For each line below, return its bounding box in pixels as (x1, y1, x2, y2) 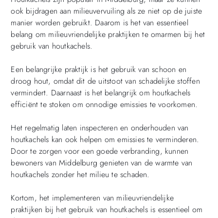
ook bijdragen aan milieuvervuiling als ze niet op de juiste (11, 5, 202, 17)
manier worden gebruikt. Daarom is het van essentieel (11, 17, 188, 28)
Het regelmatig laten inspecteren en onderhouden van (11, 122, 189, 133)
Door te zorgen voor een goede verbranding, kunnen (11, 145, 189, 157)
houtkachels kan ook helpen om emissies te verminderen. (11, 133, 200, 145)
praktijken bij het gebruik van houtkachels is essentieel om (11, 203, 203, 215)
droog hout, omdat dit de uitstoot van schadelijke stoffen (11, 75, 200, 87)
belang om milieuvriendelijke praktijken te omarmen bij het (11, 28, 205, 40)
